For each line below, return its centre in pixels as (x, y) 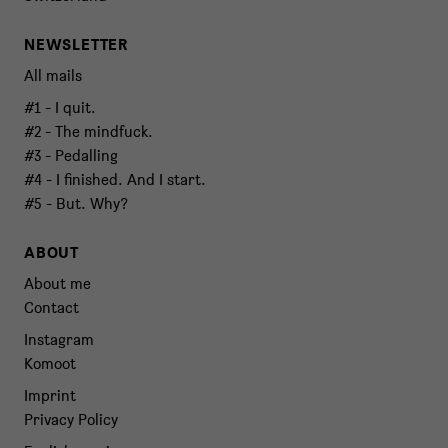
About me (57, 284)
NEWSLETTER (76, 44)
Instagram (59, 340)
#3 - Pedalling (71, 156)
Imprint (50, 396)
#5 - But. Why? (76, 204)
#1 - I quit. (60, 108)
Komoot (50, 364)
